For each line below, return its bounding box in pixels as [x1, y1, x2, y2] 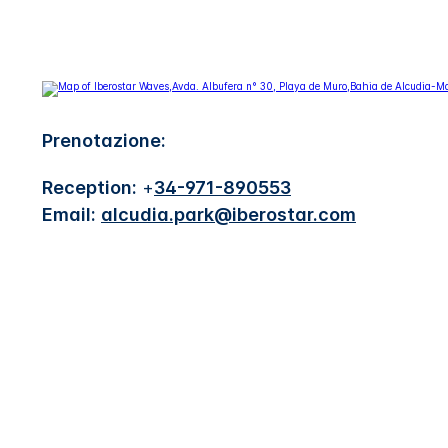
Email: [42, 203, 96, 225]
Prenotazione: [42, 129, 166, 151]
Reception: [42, 176, 137, 198]
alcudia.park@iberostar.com [101, 203, 356, 225]
